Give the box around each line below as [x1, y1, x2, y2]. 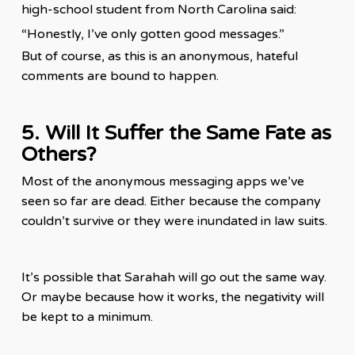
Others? [21, 142, 96, 167]
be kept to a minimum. [21, 309, 153, 326]
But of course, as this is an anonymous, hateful [21, 48, 298, 64]
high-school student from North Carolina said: [21, 2, 296, 17]
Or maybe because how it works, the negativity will [21, 289, 324, 306]
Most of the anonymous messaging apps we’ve [21, 174, 304, 190]
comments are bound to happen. [21, 68, 219, 84]
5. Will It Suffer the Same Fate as [21, 120, 331, 146]
